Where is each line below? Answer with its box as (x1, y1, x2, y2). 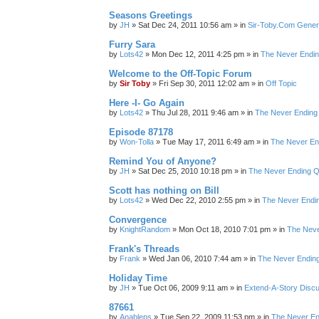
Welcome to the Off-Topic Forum (109, 68, 252, 79)
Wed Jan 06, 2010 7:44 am (149, 254, 241, 263)
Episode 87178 (109, 127, 173, 137)
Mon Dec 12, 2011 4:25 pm (152, 50, 244, 58)
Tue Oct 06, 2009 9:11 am (138, 283, 228, 292)
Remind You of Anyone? (109, 156, 216, 167)
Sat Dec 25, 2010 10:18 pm (138, 167, 232, 175)
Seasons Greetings (109, 10, 192, 21)
